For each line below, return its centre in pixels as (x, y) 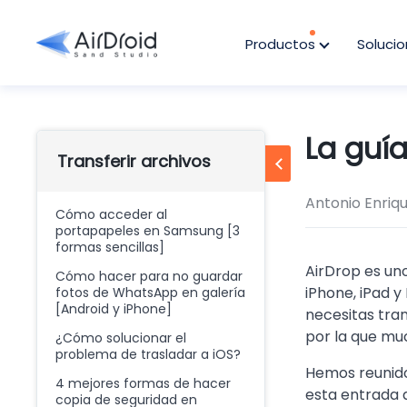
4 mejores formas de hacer (143, 383)
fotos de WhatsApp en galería (150, 293)
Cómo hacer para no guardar (149, 276)
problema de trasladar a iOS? (148, 354)
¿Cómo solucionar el (121, 338)
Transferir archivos (134, 161)
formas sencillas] (110, 247)
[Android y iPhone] (114, 309)
